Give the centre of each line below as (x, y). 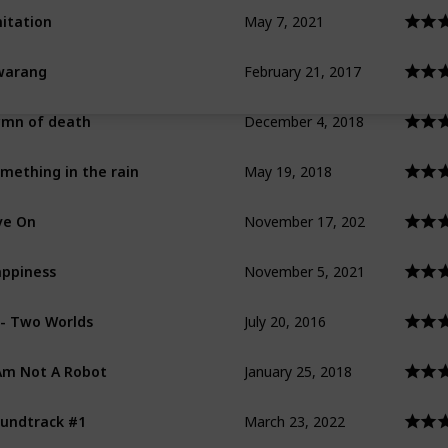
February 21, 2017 (302, 55)
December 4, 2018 (304, 105)
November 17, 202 (304, 205)
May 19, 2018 (288, 155)
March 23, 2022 (294, 405)
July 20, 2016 (285, 305)
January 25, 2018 (298, 355)
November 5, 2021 (304, 255)
